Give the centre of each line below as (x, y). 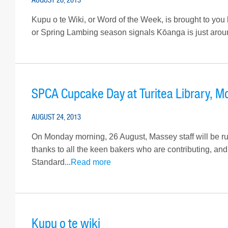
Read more (91, 162)
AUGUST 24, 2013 (56, 117)
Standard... (51, 162)
